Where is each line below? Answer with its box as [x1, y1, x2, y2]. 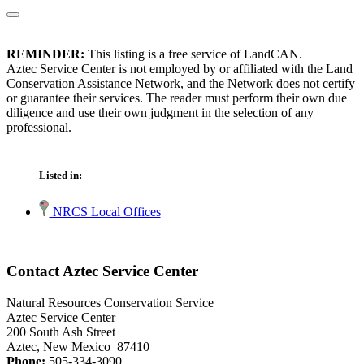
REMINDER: [6, 47, 84, 62]
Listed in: [39, 169, 82, 182]
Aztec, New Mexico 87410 [6, 339, 149, 353]
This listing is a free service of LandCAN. [84, 47, 302, 62]
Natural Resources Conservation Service [6, 295, 214, 310]
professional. [6, 120, 71, 135]
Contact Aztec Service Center [6, 262, 198, 280]
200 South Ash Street [6, 324, 115, 339]
